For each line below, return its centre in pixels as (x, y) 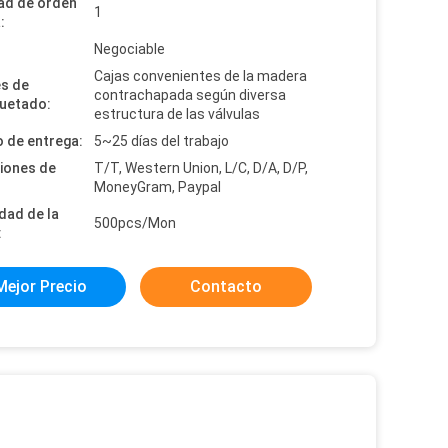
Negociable (129, 49)
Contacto (226, 286)
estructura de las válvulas (177, 114)
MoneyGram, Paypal (157, 187)
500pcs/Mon (135, 223)
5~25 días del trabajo (161, 141)
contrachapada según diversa (190, 95)
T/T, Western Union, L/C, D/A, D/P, (201, 168)
